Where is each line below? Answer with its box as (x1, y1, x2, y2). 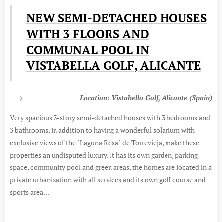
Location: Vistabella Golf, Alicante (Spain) (80, 92, 212, 102)
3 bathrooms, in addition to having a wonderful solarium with (10, 125, 195, 135)
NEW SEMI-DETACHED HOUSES (26, 9, 207, 26)
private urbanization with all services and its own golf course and (10, 174, 206, 184)
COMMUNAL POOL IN (26, 41, 149, 57)
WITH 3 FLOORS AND (26, 25, 149, 42)
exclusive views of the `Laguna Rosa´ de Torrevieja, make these (10, 137, 199, 147)
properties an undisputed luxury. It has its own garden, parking (10, 150, 198, 160)
